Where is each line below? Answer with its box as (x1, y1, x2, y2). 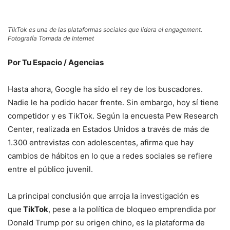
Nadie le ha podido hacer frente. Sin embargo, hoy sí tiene (8, 98, 219, 108)
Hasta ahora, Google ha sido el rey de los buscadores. (8, 84, 203, 94)
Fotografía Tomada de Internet (8, 34, 94, 43)
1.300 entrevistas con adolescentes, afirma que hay (8, 138, 194, 148)
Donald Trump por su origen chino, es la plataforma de (8, 218, 205, 228)
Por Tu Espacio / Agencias (8, 57, 104, 68)
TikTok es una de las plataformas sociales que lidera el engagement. (8, 26, 202, 34)
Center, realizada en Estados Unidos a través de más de (8, 124, 209, 135)
